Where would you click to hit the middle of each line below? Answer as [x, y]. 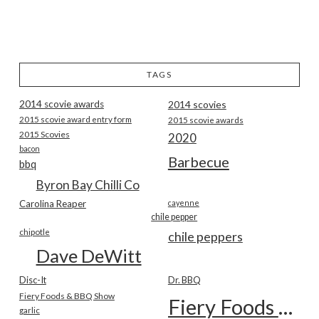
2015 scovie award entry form [75, 119]
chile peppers [205, 236]
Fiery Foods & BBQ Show [67, 296]
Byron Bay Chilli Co [88, 184]
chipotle [34, 231]
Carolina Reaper [52, 203]
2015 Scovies [44, 134]
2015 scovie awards [205, 120]
